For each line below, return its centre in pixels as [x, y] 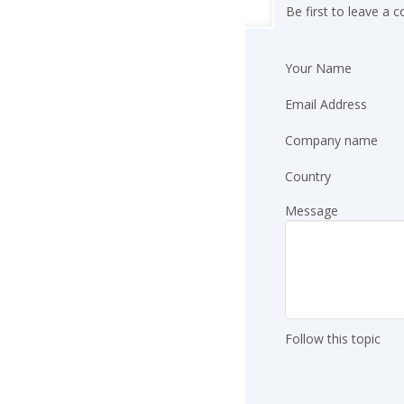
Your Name [318, 68]
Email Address [326, 104]
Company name [331, 140]
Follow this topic [333, 339]
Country [308, 177]
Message [312, 211]
